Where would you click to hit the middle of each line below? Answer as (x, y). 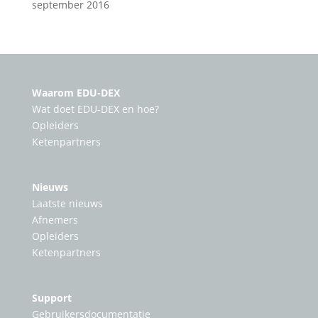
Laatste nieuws (67, 204)
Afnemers (55, 220)
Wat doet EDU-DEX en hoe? (95, 109)
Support (51, 298)
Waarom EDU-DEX (76, 93)
